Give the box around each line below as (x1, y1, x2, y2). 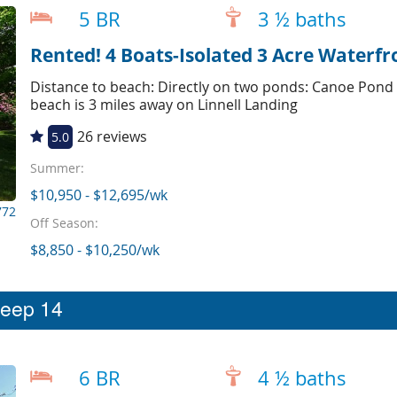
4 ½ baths (257, 364, 346, 392)
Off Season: (29, 214, 98, 232)
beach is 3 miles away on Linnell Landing (29, 94, 298, 114)
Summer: (29, 160, 84, 177)
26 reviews (76, 126, 147, 146)
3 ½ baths (257, 5, 346, 33)
